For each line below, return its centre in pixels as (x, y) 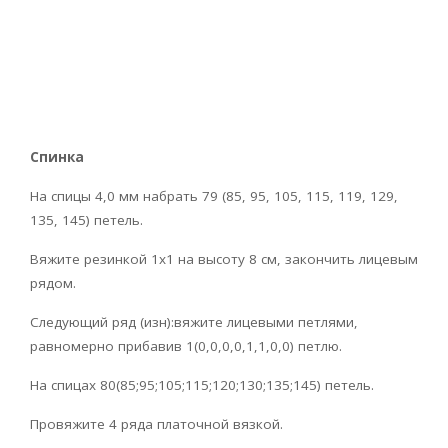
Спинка (57, 157)
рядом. (53, 283)
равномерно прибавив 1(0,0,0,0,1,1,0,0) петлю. (186, 346)
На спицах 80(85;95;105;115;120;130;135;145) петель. (202, 385)
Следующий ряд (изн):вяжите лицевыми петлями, (194, 322)
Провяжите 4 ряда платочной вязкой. (156, 424)
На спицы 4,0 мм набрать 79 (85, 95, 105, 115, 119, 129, (214, 196)
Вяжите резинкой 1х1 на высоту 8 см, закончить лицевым (224, 259)
